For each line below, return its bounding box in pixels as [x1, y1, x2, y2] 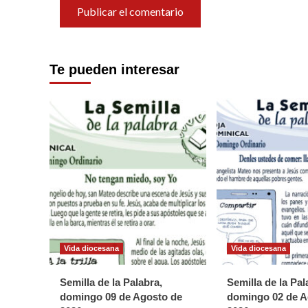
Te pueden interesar [49, 61, 179, 77]
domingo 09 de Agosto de [60, 290, 182, 302]
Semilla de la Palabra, [60, 276, 162, 288]
